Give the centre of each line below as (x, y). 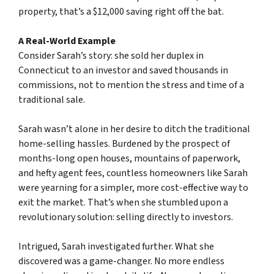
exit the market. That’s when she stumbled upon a (123, 203)
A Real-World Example (67, 41)
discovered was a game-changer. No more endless (121, 261)
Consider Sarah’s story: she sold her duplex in (111, 56)
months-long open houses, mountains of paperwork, (129, 159)
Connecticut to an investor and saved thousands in (123, 71)
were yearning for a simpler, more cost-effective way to (133, 188)
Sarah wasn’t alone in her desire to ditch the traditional (134, 129)
